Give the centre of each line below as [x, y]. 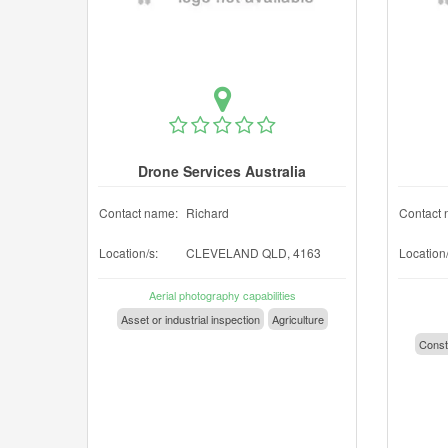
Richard [207, 212]
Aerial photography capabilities [222, 295]
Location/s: [128, 252]
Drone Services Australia [222, 171]
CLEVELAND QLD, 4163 [253, 252]
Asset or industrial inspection [190, 319]
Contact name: [138, 212]
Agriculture [297, 319]
